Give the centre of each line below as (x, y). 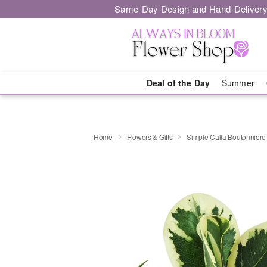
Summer (238, 83)
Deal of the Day (178, 83)
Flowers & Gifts (150, 136)
